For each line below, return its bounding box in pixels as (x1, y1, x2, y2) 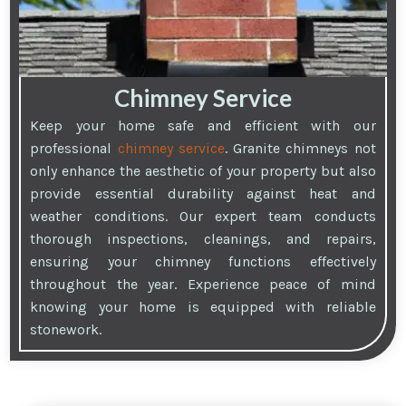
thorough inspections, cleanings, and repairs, (30, 230, 376, 248)
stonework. (30, 321, 102, 339)
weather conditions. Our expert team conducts (30, 208, 376, 226)
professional (30, 140, 118, 158)
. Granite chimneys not (224, 140, 376, 158)
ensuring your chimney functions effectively (30, 253, 376, 271)
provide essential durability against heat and (30, 185, 376, 203)
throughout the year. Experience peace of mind (30, 275, 376, 294)
